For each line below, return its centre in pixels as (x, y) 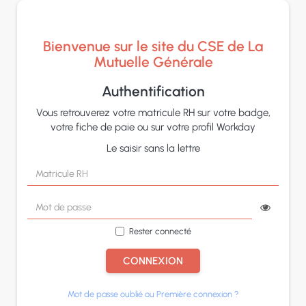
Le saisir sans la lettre (153, 148)
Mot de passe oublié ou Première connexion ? (153, 294)
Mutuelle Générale (153, 62)
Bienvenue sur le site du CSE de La (153, 46)
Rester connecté (160, 231)
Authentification (153, 91)
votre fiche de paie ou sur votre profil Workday (153, 127)
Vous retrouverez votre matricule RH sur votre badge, (153, 113)
